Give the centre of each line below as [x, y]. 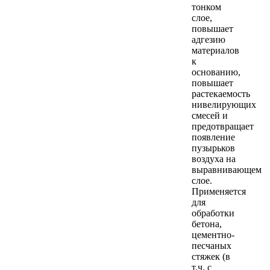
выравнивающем [227, 169]
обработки [213, 213]
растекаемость [221, 93]
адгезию [209, 39]
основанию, [216, 72]
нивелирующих [224, 104]
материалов [215, 50]
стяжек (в [211, 256]
